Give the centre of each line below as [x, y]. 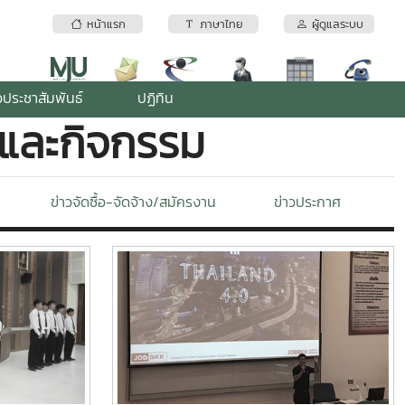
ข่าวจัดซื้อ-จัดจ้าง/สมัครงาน [133, 202]
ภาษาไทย [219, 24]
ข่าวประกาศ [307, 202]
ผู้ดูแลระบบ [335, 24]
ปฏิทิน [155, 98]
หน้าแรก [104, 24]
